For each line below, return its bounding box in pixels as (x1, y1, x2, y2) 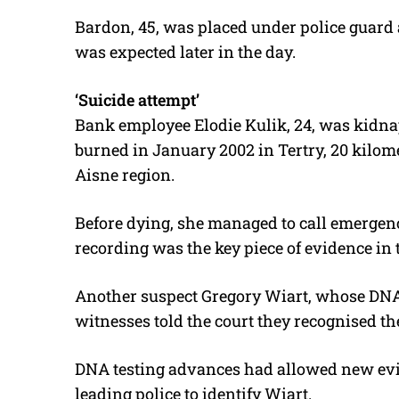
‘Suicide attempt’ (75, 89, 199, 111)
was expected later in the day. (75, 41, 296, 63)
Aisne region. (75, 164, 175, 186)
